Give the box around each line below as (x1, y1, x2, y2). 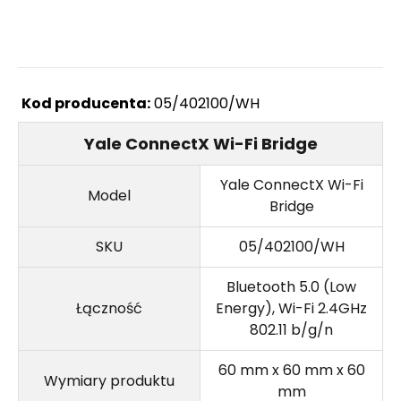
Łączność (76, 298, 142, 320)
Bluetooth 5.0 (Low (226, 277, 356, 298)
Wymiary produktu (44, 371, 175, 392)
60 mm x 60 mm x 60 (218, 360, 365, 381)
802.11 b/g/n (250, 320, 333, 341)
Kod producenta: (21, 93, 150, 115)
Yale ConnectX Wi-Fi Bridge (83, 132, 318, 156)
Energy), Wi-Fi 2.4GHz (216, 298, 367, 320)
